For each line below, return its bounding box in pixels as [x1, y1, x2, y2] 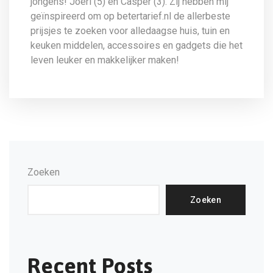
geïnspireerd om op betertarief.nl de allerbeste [30, 10, 230, 22]
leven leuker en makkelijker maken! [30, 54, 179, 66]
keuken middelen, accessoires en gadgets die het [30, 40, 243, 51]
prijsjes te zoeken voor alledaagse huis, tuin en [30, 25, 230, 37]
